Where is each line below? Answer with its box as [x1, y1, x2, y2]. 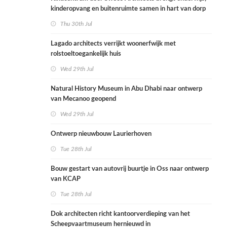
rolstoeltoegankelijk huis [51, 51, 121, 58]
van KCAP [51, 176, 81, 183]
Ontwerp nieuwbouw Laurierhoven [51, 131, 152, 138]
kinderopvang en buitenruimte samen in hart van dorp [51, 6, 206, 13]
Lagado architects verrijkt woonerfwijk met [51, 41, 176, 48]
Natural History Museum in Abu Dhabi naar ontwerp [51, 86, 202, 93]
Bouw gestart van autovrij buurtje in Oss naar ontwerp [51, 166, 209, 173]
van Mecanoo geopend [51, 96, 116, 103]
